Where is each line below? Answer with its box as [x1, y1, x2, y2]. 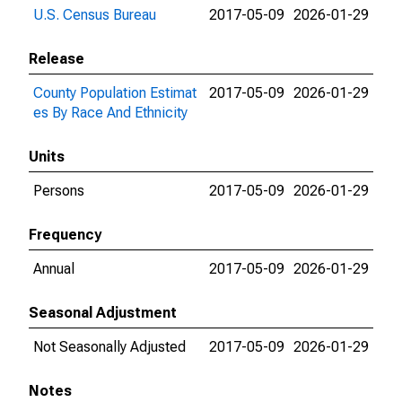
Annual [33, 260, 74, 277]
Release [29, 50, 84, 67]
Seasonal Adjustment [29, 304, 177, 321]
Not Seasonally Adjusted [33, 338, 186, 355]
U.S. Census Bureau [33, 6, 156, 23]
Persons [33, 182, 84, 199]
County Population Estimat [33, 84, 197, 101]
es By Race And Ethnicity [33, 104, 188, 121]
